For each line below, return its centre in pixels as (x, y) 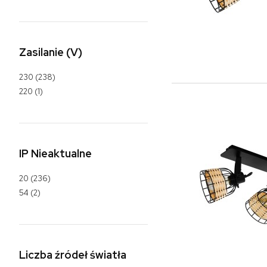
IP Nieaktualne (55, 154)
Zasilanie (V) (51, 52)
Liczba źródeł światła (73, 255)
